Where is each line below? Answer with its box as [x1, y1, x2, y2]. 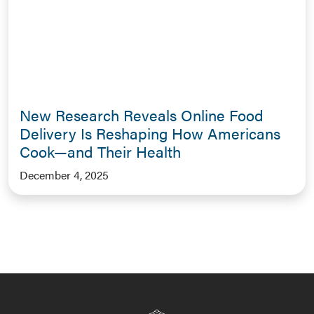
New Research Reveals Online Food [20, 104, 264, 126]
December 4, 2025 [20, 167, 109, 184]
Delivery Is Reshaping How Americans [20, 122, 280, 144]
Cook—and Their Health [20, 140, 181, 163]
